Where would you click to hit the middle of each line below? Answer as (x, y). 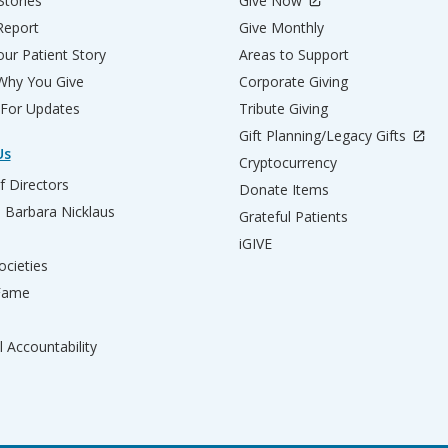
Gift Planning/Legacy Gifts (324, 135)
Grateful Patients (293, 216)
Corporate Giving (293, 81)
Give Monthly (281, 27)
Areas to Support (294, 54)
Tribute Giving (283, 108)
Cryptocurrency (288, 162)
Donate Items (284, 189)
